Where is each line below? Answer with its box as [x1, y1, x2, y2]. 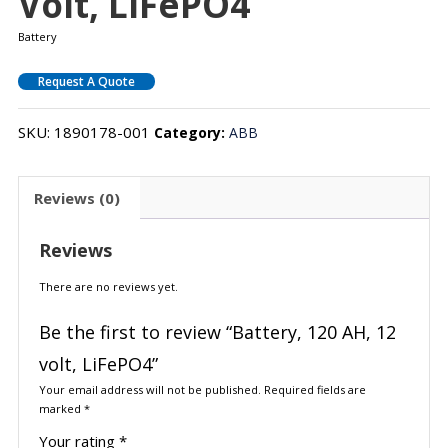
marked [38, 401, 84, 417]
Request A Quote [37, 73, 135, 91]
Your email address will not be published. [38, 382, 261, 398]
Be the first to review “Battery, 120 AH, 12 [38, 320, 396, 345]
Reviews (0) [33, 187, 120, 208]
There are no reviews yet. [38, 279, 178, 295]
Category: [153, 123, 229, 143]
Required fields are [263, 382, 366, 398]
